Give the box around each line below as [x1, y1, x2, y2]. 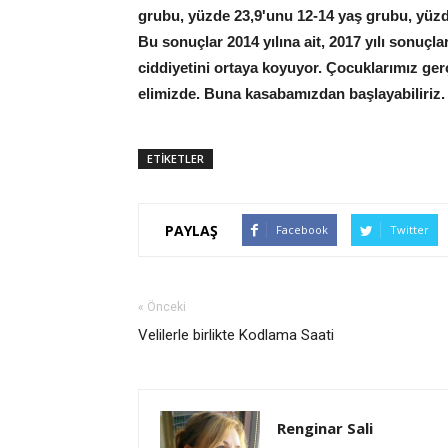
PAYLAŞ [165, 220, 218, 240]
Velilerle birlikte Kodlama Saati [138, 326, 334, 344]
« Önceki [138, 300, 186, 314]
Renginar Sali [277, 418, 373, 438]
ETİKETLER [147, 151, 204, 166]
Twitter [390, 222, 429, 237]
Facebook [276, 222, 328, 237]
